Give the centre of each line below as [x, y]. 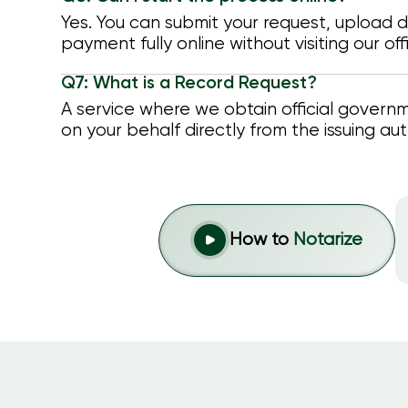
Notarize [328, 240]
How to [261, 240]
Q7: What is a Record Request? [189, 84]
